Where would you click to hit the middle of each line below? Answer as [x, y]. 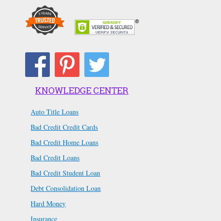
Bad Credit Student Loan [66, 173]
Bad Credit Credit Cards [64, 127]
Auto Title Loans [55, 111]
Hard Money [48, 203]
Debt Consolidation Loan [66, 188]
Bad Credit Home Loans [65, 142]
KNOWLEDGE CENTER [82, 90]
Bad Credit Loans [55, 157]
